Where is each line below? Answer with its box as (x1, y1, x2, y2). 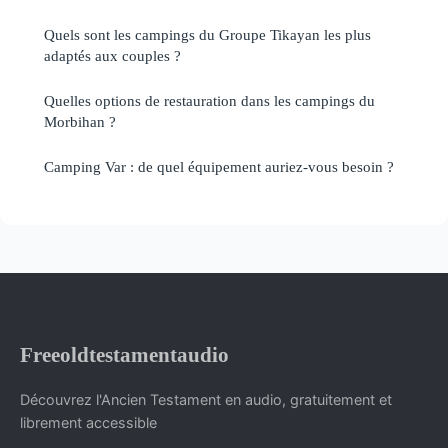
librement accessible (20, 413, 157, 431)
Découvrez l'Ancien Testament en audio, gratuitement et (20, 390, 392, 408)
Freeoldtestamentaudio (20, 342, 229, 366)
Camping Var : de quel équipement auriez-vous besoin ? (44, 157, 394, 175)
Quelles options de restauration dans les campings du (44, 91, 375, 109)
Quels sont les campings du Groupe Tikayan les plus (44, 25, 371, 43)
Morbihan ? (44, 112, 116, 130)
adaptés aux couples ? (44, 46, 181, 64)
